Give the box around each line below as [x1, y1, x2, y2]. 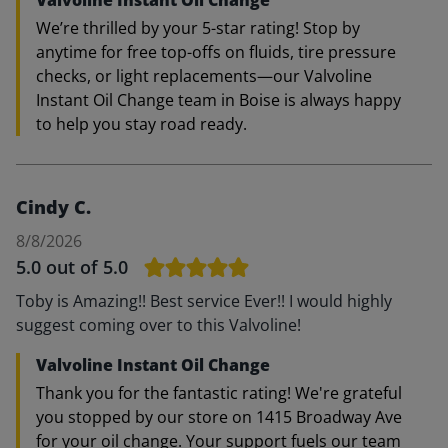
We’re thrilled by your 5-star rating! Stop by [36, 17, 360, 39]
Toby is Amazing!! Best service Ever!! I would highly [16, 290, 392, 312]
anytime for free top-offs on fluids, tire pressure [36, 41, 396, 63]
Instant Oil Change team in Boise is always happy [36, 89, 401, 111]
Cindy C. [16, 195, 91, 219]
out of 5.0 [46, 255, 128, 279]
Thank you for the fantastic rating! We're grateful [36, 382, 402, 404]
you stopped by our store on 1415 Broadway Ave [36, 406, 402, 428]
